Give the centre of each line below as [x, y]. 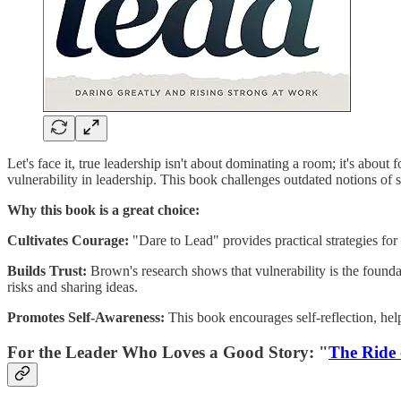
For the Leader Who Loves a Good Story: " [168, 352]
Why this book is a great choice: [103, 210]
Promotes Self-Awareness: [86, 318]
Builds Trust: [47, 271]
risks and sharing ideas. [73, 287]
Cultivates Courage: [68, 241]
